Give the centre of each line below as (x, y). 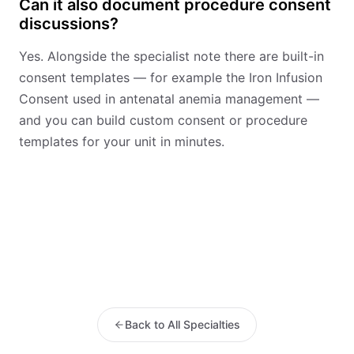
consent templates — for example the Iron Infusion (171, 77)
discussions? (69, 24)
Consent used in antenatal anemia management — (169, 99)
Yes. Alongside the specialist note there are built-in (171, 56)
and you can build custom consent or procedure (163, 120)
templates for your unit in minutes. (122, 141)
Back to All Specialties (183, 324)
